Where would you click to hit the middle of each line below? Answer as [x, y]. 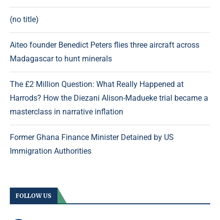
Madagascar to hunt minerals [61, 59]
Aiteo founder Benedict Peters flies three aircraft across [105, 45]
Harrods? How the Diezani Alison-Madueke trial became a [109, 98]
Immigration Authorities [51, 151]
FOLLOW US [34, 196]
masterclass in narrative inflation [67, 112]
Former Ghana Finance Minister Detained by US [92, 137]
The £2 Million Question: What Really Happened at [97, 84]
